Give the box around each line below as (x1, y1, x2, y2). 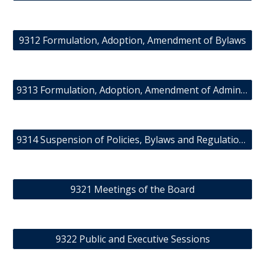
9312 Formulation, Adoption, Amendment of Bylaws (19, 34, 246, 47)
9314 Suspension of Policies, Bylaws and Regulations (239, 133, 246, 146)
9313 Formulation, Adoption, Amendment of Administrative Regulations (241, 83, 248, 96)
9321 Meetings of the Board (70, 183, 195, 196)
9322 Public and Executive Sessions (55, 232, 210, 245)
